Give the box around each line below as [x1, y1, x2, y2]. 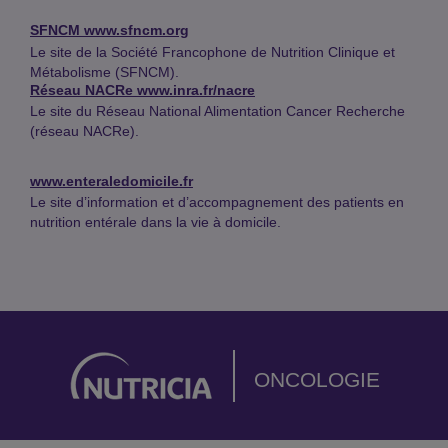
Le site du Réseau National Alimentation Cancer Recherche [30, 102, 405, 119]
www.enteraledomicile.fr [30, 172, 193, 189]
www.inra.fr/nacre [137, 81, 255, 98]
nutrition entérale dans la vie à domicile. [30, 214, 281, 231]
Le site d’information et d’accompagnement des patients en [30, 194, 404, 211]
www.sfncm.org [84, 22, 189, 39]
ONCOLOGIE [254, 368, 381, 392]
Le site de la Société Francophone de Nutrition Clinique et [30, 43, 395, 60]
